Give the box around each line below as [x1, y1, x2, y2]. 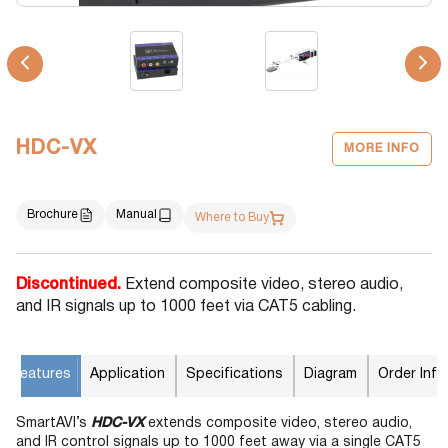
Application [90, 368, 165, 381]
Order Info [378, 368, 446, 381]
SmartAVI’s [16, 417, 91, 430]
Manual [116, 209, 157, 220]
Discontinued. [16, 278, 121, 292]
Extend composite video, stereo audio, [121, 278, 403, 292]
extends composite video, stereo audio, [144, 417, 412, 430]
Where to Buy [195, 211, 269, 223]
